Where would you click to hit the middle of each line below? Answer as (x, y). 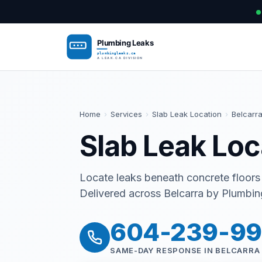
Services (126, 114)
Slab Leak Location (187, 114)
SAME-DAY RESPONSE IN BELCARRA (185, 250)
